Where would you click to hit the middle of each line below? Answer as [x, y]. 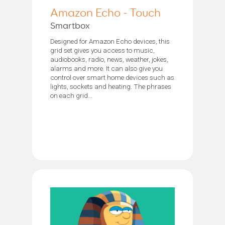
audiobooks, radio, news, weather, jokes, [109, 59]
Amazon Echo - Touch [105, 13]
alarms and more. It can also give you [106, 68]
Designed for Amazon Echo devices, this [110, 41]
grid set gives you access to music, [102, 50]
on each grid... [71, 95]
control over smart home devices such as [112, 77]
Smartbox [70, 26]
